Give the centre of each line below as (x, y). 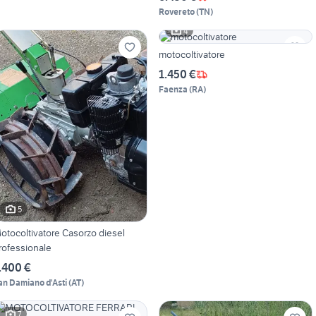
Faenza (173, 90)
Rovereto (176, 12)
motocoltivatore (192, 55)
